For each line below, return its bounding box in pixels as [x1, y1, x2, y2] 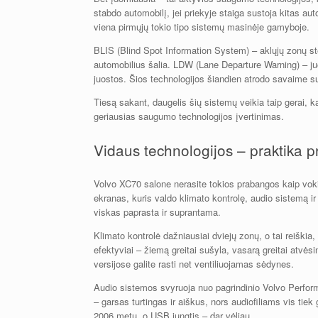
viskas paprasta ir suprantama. [94, 204, 221, 219]
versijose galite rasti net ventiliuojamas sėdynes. [94, 256, 294, 270]
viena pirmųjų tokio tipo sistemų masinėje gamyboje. [94, 20, 309, 34]
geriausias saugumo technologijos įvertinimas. [94, 109, 284, 124]
